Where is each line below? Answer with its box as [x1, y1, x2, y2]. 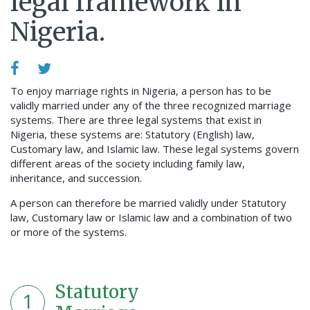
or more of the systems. [10, 225, 127, 239]
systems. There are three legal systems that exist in [10, 113, 262, 127]
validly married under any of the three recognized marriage [10, 98, 291, 113]
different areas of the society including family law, [10, 156, 245, 171]
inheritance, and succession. [10, 171, 142, 185]
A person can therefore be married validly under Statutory [10, 196, 286, 210]
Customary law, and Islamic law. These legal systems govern [10, 142, 299, 156]
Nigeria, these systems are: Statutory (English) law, [10, 127, 255, 142]
